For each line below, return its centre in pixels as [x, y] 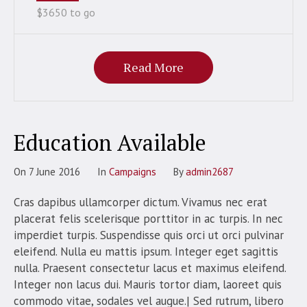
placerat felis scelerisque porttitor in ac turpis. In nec [148, 218]
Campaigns [133, 171]
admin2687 [210, 171]
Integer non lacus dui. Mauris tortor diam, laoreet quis [148, 284]
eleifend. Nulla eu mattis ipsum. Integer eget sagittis [146, 251]
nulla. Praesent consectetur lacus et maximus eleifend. [150, 268]
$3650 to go [66, 12]
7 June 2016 [54, 171]
